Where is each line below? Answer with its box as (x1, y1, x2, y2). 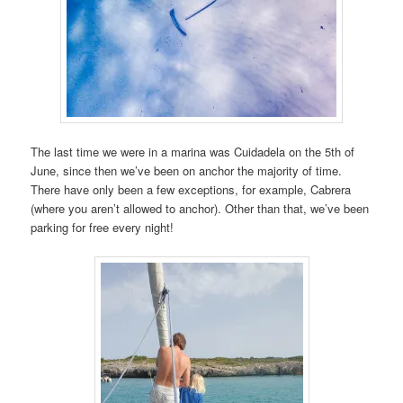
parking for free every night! (31, 219, 175, 237)
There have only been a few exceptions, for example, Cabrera (31, 181, 352, 199)
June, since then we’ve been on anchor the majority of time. (31, 162, 343, 180)
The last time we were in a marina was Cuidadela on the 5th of (31, 143, 355, 161)
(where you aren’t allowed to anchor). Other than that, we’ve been (31, 200, 370, 218)
